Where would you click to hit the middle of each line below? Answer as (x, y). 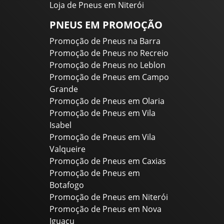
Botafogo (67, 185)
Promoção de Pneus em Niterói (109, 197)
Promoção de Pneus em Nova (105, 209)
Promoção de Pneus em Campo (109, 77)
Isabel (60, 125)
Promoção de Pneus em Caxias (108, 161)
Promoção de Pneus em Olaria (107, 101)
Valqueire (67, 149)
